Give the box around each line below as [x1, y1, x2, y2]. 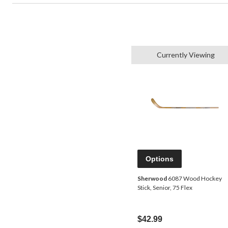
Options [146, 155, 174, 163]
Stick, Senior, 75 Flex [137, 184, 192, 192]
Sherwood [137, 175, 167, 183]
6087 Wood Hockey [167, 175, 222, 183]
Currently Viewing [157, 50, 215, 60]
